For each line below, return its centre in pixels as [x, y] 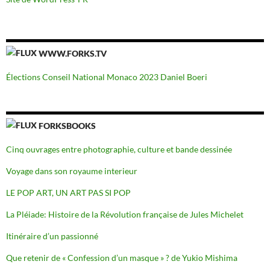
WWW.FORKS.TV [73, 53]
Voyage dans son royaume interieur [72, 171]
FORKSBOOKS [67, 125]
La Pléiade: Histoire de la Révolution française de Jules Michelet [125, 214]
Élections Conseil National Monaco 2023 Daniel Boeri [107, 77]
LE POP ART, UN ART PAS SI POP [68, 192]
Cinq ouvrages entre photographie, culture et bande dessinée [119, 149]
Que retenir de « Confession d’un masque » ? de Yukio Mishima [122, 257]
